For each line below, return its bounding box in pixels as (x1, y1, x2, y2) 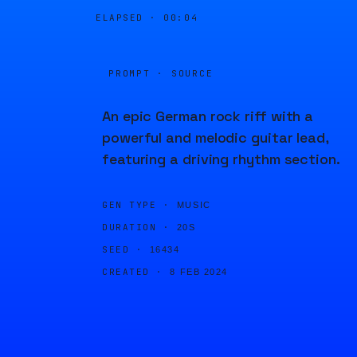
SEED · (102, 244, 143, 255)
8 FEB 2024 (170, 267, 228, 277)
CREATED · (102, 266, 163, 277)
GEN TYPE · (102, 199, 171, 210)
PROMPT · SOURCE (108, 68, 214, 79)
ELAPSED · (96, 12, 164, 23)
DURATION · (102, 222, 171, 233)
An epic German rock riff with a (102, 107, 314, 125)
